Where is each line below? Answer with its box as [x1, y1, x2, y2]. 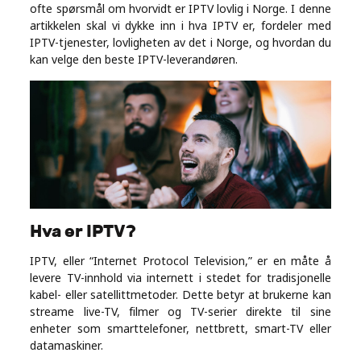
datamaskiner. [30, 338, 104, 354]
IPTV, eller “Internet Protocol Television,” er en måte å [30, 253, 331, 269]
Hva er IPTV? [30, 221, 137, 242]
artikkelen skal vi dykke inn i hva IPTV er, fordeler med [30, 18, 331, 33]
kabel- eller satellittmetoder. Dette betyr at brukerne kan [30, 287, 331, 303]
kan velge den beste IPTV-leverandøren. [30, 52, 239, 67]
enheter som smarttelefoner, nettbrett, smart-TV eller [30, 321, 331, 337]
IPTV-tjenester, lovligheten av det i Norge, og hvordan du [30, 35, 331, 50]
